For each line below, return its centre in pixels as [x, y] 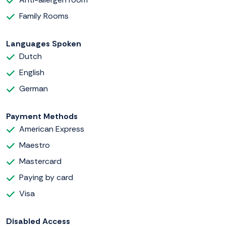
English [32, 73]
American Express [52, 129]
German [34, 89]
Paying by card [46, 178]
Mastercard [40, 161]
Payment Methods [42, 117]
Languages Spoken [44, 44]
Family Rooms [44, 16]
